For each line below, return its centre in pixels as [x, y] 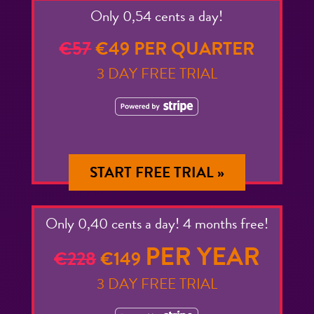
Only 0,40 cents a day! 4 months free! [157, 224]
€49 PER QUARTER [173, 49]
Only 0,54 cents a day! [157, 16]
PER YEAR [202, 257]
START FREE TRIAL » [157, 173]
